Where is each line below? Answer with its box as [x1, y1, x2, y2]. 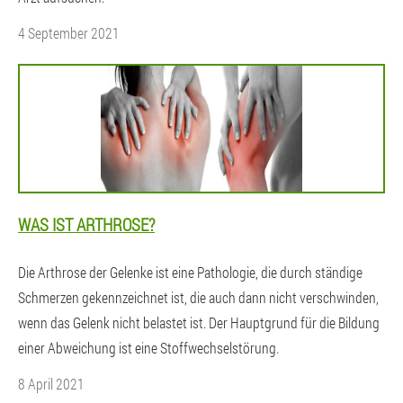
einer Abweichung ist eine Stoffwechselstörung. [18, 338, 279, 357]
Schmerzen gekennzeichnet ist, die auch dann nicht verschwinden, [18, 288, 379, 307]
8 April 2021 [18, 374, 85, 393]
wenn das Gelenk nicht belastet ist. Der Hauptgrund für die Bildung [18, 313, 380, 332]
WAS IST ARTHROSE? [18, 213, 155, 236]
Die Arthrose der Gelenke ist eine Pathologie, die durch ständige [18, 263, 363, 282]
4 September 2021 [18, 23, 120, 42]
